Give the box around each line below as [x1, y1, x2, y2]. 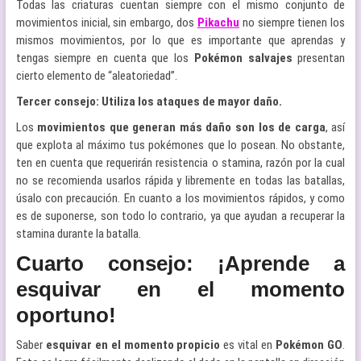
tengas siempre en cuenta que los [15, 51, 194, 65]
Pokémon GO [276, 338, 343, 352]
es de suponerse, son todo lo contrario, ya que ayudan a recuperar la [15, 209, 346, 223]
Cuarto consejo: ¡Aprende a [15, 251, 346, 276]
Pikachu [197, 15, 239, 30]
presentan [297, 51, 346, 65]
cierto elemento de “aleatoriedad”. [15, 68, 177, 83]
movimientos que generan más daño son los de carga [37, 120, 326, 135]
